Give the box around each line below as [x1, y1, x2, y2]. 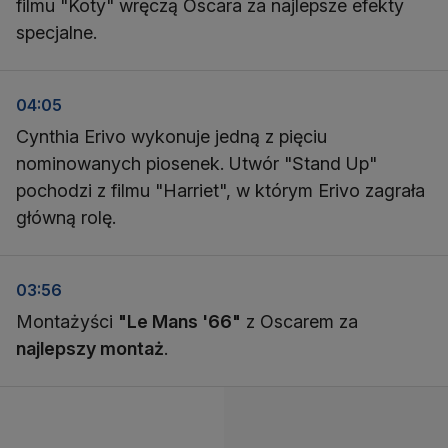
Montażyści [16, 311, 118, 332]
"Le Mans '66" [118, 311, 241, 332]
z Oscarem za [241, 311, 358, 332]
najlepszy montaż [16, 338, 164, 359]
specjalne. [16, 22, 97, 43]
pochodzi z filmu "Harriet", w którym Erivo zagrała [16, 180, 425, 201]
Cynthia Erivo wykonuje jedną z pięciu [16, 126, 327, 147]
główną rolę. [16, 207, 116, 228]
